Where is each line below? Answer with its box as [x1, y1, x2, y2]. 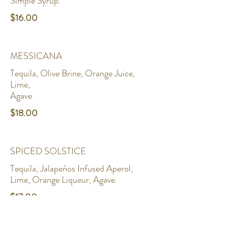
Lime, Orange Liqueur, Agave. [10, 173, 117, 186]
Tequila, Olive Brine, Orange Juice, [10, 67, 135, 80]
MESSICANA [10, 49, 62, 63]
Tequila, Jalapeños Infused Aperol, [10, 162, 133, 175]
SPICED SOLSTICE [10, 145, 86, 158]
